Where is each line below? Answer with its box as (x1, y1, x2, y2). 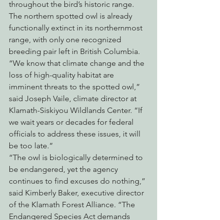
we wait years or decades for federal (9, 117, 136, 127)
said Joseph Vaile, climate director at (9, 94, 138, 104)
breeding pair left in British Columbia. (9, 47, 140, 56)
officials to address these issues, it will (9, 129, 142, 139)
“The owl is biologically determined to (9, 153, 145, 163)
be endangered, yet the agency (9, 165, 120, 174)
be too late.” (9, 141, 53, 151)
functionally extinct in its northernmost (9, 23, 144, 33)
